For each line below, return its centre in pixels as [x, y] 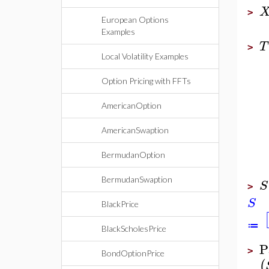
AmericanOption [131, 105]
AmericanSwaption [135, 130]
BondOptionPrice [133, 253]
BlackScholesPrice [134, 228]
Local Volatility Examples [145, 56]
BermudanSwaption [137, 179]
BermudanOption [133, 155]
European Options [135, 20]
